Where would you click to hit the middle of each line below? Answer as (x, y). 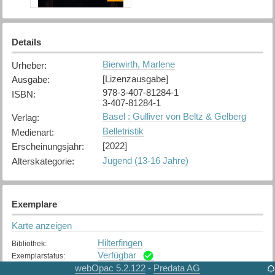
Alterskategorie (41, 161)
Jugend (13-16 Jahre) (145, 160)
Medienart (31, 132)
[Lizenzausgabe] (135, 79)
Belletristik (123, 131)
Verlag (24, 117)
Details (26, 42)
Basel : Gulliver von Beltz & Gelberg (174, 117)
